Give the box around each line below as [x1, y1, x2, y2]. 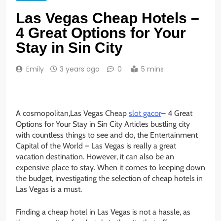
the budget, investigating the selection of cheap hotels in [16, 174, 203, 184]
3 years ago [60, 64, 100, 74]
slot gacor [129, 109, 161, 118]
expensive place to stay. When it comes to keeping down [16, 163, 205, 173]
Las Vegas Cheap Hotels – [16, 10, 199, 27]
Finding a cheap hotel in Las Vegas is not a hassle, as [16, 207, 190, 217]
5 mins [141, 64, 164, 74]
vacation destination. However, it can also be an [16, 152, 174, 162]
